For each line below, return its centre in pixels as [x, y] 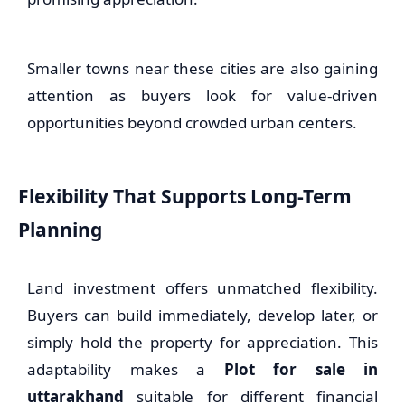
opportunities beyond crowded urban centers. [192, 122]
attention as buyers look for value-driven [202, 95]
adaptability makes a [126, 369]
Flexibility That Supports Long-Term [185, 196]
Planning [60, 229]
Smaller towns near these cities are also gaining [202, 68]
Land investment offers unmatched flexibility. [202, 288]
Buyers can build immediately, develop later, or [202, 315]
